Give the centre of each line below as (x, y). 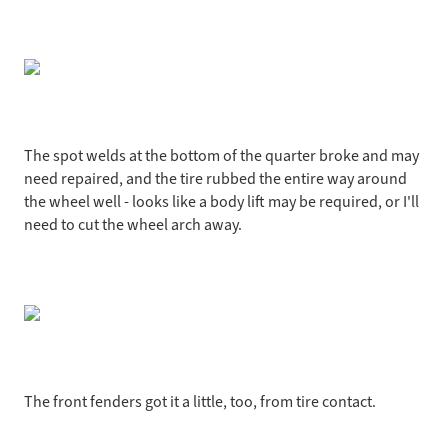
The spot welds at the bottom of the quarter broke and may (221, 155)
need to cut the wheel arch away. (133, 224)
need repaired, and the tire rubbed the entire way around (215, 178)
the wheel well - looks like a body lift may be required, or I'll (221, 201)
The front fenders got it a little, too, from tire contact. (200, 401)
